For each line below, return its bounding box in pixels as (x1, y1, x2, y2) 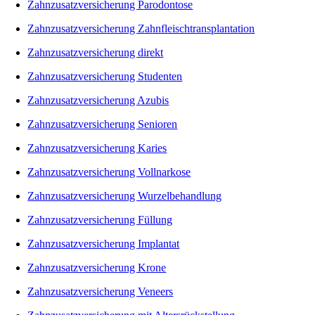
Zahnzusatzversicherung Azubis (27, 94, 169, 106)
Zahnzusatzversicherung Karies (27, 141, 167, 154)
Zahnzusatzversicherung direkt (27, 46, 164, 58)
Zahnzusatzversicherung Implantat (27, 237, 180, 250)
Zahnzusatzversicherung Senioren (27, 117, 178, 130)
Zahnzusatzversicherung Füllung (27, 213, 173, 226)
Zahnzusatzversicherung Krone (27, 261, 167, 274)
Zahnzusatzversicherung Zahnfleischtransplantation (27, 22, 255, 34)
